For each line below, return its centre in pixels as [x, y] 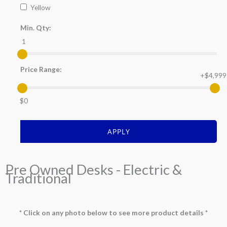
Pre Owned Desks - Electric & [93, 169]
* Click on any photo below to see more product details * [113, 213]
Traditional [40, 178]
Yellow [40, 7]
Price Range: [41, 69]
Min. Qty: [36, 28]
